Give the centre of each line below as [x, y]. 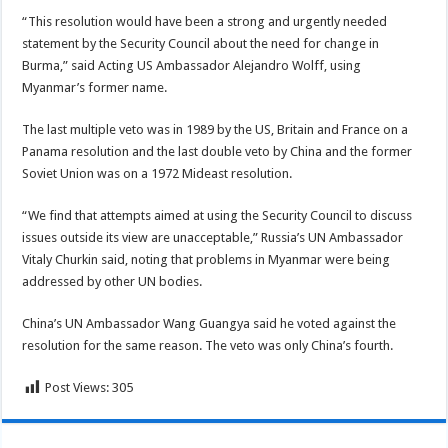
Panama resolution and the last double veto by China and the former [217, 151]
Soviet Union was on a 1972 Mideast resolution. [157, 173]
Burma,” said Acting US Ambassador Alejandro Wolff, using [192, 65]
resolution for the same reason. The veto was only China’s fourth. [208, 345]
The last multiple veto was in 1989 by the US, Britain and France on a [215, 129]
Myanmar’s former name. [95, 87]
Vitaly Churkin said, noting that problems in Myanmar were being [206, 259]
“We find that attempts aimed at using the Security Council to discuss [217, 215]
